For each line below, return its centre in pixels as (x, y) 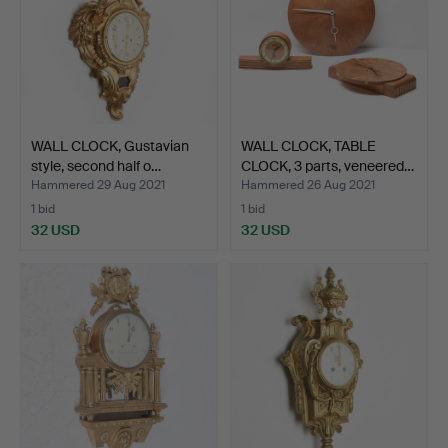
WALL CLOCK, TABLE (308, 145)
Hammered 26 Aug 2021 (308, 184)
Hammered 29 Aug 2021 (98, 184)
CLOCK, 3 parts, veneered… (327, 165)
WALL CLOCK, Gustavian (110, 145)
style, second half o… (96, 165)
